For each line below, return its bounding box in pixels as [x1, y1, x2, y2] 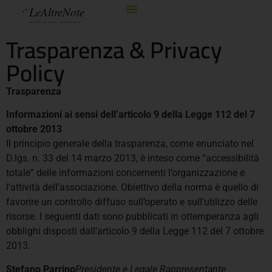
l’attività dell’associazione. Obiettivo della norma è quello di [6, 182, 259, 194]
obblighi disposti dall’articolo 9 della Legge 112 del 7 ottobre [6, 225, 263, 237]
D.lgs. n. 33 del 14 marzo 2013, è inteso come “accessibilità [6, 152, 259, 165]
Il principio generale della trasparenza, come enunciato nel [6, 138, 254, 150]
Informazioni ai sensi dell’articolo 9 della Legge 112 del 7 [6, 109, 255, 121]
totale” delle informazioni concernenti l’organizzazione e [6, 167, 245, 179]
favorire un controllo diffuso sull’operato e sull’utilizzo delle [6, 196, 257, 208]
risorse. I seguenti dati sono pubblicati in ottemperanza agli [6, 211, 259, 223]
